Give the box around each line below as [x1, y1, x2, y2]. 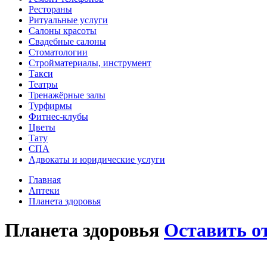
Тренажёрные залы [29, 90, 105, 100]
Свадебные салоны [29, 36, 106, 46]
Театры [29, 79, 58, 89]
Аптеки [29, 185, 60, 195]
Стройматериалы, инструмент [29, 58, 151, 68]
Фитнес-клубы [29, 111, 88, 122]
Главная [29, 175, 61, 185]
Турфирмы [29, 101, 72, 111]
